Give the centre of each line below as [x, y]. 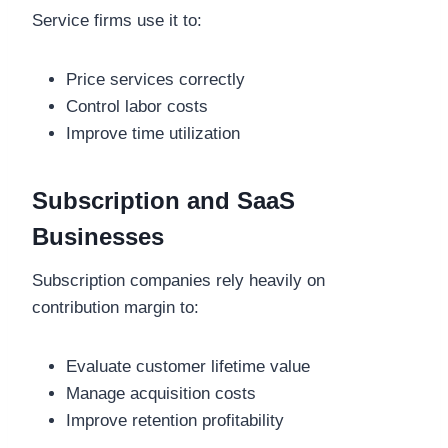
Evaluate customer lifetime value [188, 367]
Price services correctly [155, 80]
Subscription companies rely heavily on [178, 281]
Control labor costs [137, 107]
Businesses [98, 237]
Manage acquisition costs [161, 394]
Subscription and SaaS [163, 201]
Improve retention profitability [175, 421]
